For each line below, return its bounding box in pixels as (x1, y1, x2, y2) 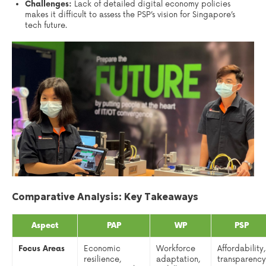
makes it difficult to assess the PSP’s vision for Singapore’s (25, 9, 236, 20)
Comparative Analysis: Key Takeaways (12, 191, 198, 203)
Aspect (31, 221, 58, 231)
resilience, (84, 255, 121, 265)
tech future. (25, 20, 68, 30)
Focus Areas (18, 244, 65, 254)
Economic (84, 244, 121, 254)
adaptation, (156, 255, 200, 265)
